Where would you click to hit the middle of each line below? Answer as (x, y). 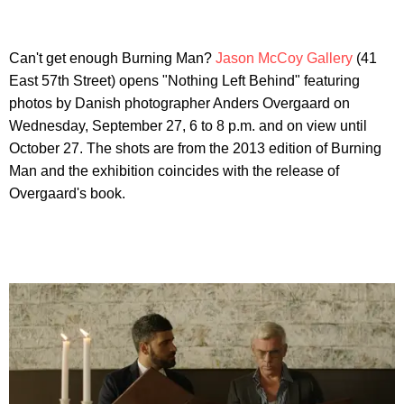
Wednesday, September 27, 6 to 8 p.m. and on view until (188, 125)
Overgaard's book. (67, 193)
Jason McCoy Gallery (284, 58)
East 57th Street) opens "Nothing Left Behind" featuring (184, 80)
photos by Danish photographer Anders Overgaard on (179, 103)
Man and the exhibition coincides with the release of (174, 170)
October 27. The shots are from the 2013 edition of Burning (195, 148)
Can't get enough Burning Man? (112, 58)
